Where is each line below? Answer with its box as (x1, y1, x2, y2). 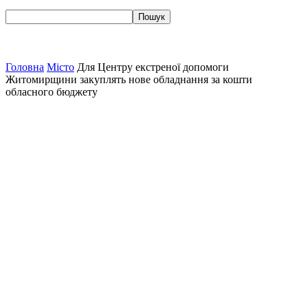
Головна (5, 61, 44, 73)
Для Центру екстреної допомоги (77, 61, 229, 73)
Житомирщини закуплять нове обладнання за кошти (5, 74, 252, 85)
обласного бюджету (5, 86, 98, 98)
